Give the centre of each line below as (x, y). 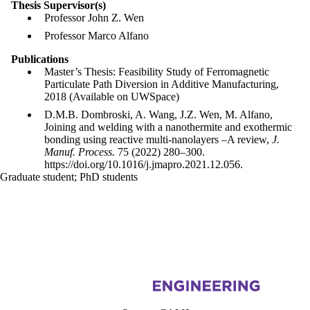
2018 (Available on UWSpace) (112, 96)
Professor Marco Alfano (97, 35)
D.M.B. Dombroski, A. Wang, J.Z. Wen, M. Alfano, (158, 114)
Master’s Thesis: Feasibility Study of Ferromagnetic (157, 71)
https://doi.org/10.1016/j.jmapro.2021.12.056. (144, 164)
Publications (40, 59)
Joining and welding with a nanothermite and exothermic (168, 127)
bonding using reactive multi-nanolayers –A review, (158, 139)
